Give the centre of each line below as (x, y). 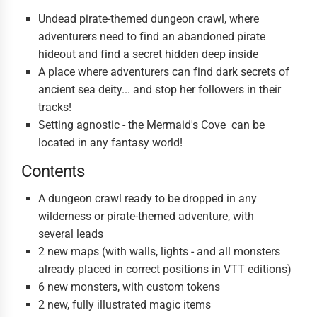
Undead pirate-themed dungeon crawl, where (149, 19)
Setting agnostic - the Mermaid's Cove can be (151, 125)
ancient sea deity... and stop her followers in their (160, 90)
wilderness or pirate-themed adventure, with (146, 216)
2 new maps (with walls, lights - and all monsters (159, 252)
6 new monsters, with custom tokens (129, 287)
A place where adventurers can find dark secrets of (164, 72)
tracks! (55, 107)
